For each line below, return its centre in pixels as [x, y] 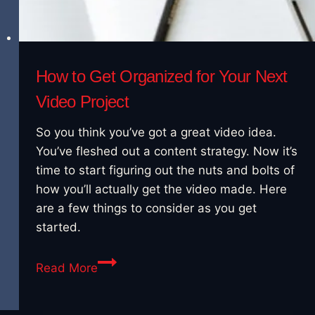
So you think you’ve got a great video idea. [156, 132]
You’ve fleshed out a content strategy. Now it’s [167, 151]
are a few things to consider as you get [147, 208]
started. [59, 227]
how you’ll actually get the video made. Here [162, 189]
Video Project [82, 101]
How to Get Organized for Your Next [162, 76]
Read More [67, 268]
